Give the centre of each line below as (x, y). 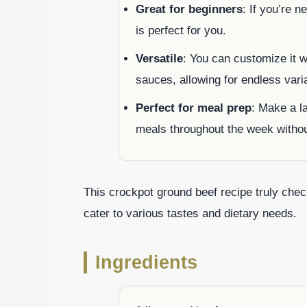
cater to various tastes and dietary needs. (190, 213)
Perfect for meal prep (194, 108)
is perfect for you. (181, 30)
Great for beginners (189, 9)
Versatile (159, 58)
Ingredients (146, 262)
